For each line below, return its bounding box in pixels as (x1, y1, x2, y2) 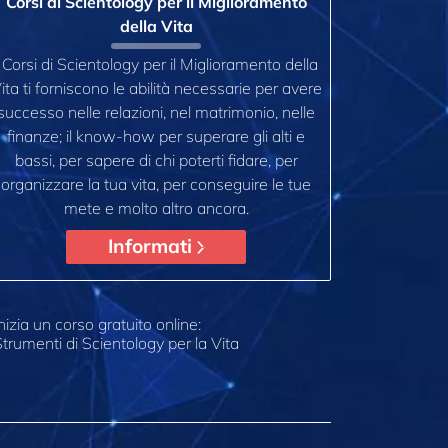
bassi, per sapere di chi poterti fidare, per (14, 150, 298, 171)
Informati (108, 234, 197, 259)
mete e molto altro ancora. (63, 198, 249, 219)
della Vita (119, 15, 193, 36)
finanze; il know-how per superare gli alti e (7, 126, 305, 147)
